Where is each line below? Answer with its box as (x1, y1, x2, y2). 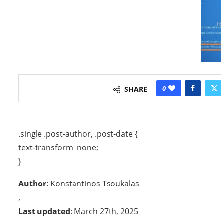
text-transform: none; (18, 142, 98, 153)
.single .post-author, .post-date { (18, 128, 138, 139)
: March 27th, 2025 (70, 205, 138, 217)
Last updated (18, 205, 70, 217)
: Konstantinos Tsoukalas (46, 178, 139, 189)
